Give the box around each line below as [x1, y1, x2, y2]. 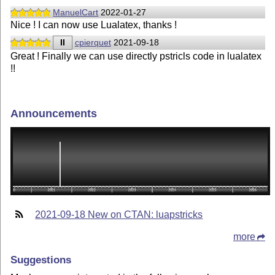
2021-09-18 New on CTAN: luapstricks [35, 209, 203, 220]
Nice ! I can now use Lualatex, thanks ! [10, 20, 177, 31]
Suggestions [10, 253, 72, 266]
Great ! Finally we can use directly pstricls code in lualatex [10, 51, 262, 62]
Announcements [10, 107, 98, 120]
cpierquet [74, 37, 111, 48]
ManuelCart [53, 7, 99, 17]
